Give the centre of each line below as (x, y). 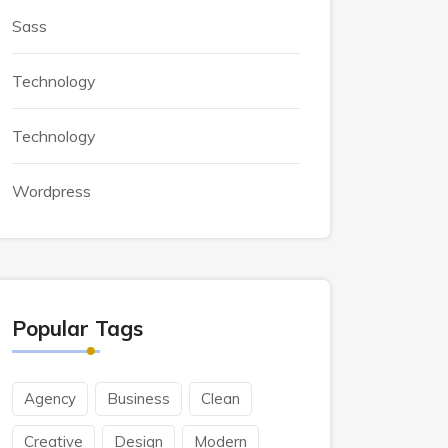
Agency (50, 398)
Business (138, 398)
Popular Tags (77, 328)
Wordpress (51, 191)
